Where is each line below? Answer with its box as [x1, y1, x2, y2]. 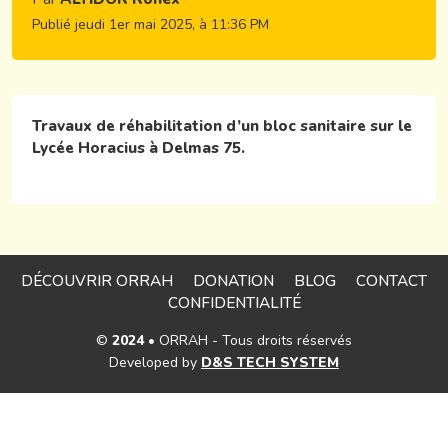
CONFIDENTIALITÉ [167, 291, 301, 313]
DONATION [193, 269, 274, 291]
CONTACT [356, 269, 427, 291]
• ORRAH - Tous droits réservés [144, 330, 352, 350]
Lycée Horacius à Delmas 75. [32, 136, 245, 158]
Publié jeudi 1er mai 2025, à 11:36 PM [32, 14, 269, 34]
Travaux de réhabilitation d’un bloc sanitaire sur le [32, 114, 412, 136]
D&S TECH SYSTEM [201, 352, 339, 372]
